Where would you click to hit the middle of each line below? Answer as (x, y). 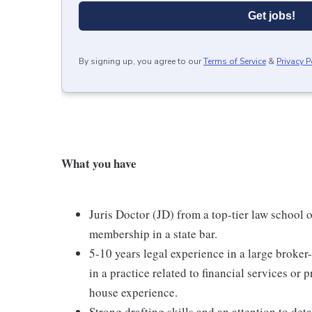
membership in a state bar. (153, 233)
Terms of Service (235, 61)
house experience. (133, 292)
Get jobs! (272, 15)
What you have (99, 163)
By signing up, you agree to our (140, 61)
